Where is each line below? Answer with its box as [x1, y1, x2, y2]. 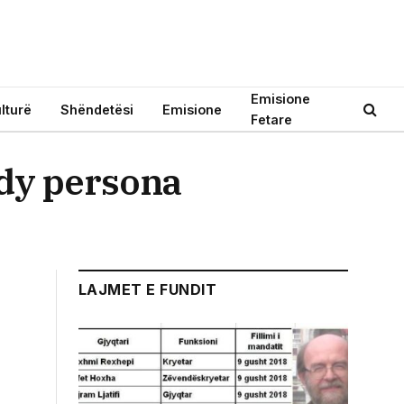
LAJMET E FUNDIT [78, 280, 217, 298]
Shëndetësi [60, 101, 133, 117]
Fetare [251, 112, 292, 127]
